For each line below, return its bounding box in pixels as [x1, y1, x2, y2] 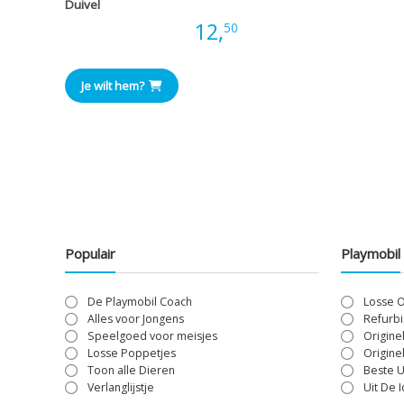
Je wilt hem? [81, 77, 144, 94]
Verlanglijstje [87, 379, 155, 395]
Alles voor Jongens [87, 310, 185, 326]
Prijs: [142, 16, 192, 46]
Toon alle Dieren [87, 362, 176, 378]
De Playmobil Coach [87, 293, 193, 309]
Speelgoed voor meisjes [87, 327, 218, 344]
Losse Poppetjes [87, 344, 177, 361]
